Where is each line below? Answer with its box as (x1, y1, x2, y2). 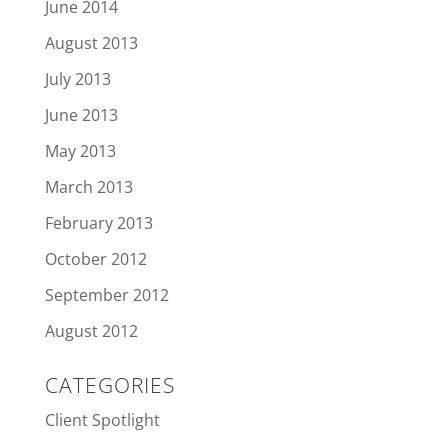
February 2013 (44, 212, 153, 234)
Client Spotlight (44, 409, 160, 431)
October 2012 (44, 248, 147, 270)
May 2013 (44, 140, 116, 162)
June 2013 (44, 104, 118, 126)
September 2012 (44, 284, 169, 306)
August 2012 (44, 320, 138, 342)
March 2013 (44, 176, 133, 198)
